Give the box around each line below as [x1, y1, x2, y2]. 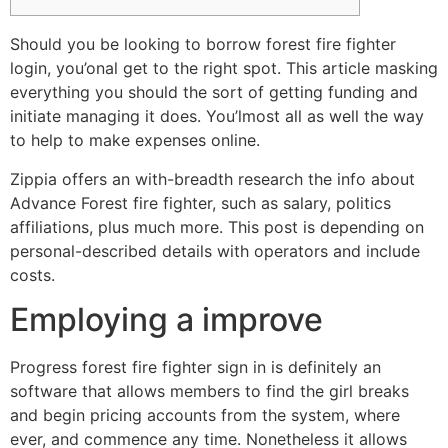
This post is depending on [228, 216, 424, 237]
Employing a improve [10, 300, 323, 340]
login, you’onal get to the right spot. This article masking [10, 58, 438, 79]
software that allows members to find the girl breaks [10, 381, 409, 402]
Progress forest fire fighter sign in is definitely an [10, 357, 381, 378]
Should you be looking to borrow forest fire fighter [10, 34, 396, 55]
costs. [10, 264, 55, 285]
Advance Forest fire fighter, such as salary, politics [10, 192, 391, 213]
